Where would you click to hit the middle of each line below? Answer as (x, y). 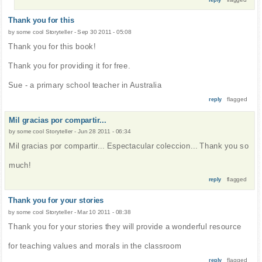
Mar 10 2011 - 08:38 (104, 212)
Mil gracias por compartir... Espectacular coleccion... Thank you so (129, 146)
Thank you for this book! (52, 46)
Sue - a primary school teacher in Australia (85, 85)
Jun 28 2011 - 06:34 (104, 132)
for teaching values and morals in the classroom (95, 246)
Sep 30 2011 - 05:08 (104, 32)
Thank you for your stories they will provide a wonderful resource (125, 226)
